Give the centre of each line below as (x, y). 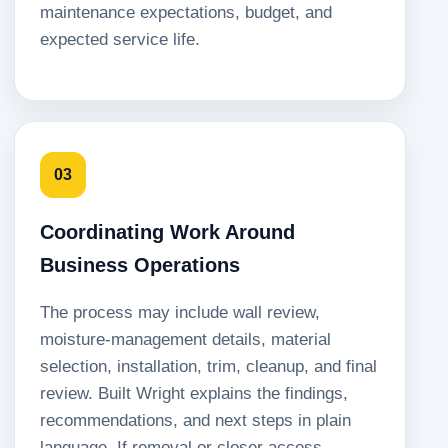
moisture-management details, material (185, 339)
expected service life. (120, 40)
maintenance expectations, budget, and (186, 13)
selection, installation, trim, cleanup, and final (208, 366)
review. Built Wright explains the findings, (194, 393)
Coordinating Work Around (167, 232)
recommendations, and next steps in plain (195, 420)
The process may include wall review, (180, 312)
